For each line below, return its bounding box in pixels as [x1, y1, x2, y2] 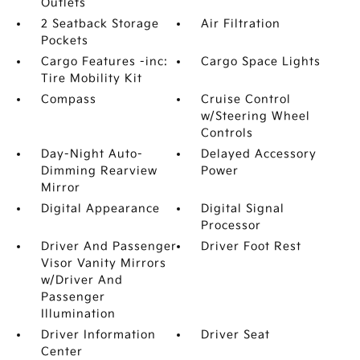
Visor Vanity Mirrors [40, 256, 166, 270]
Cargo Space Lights [201, 55, 321, 68]
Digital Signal [201, 202, 285, 215]
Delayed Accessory [201, 147, 317, 161]
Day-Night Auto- [40, 147, 143, 161]
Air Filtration [201, 17, 281, 31]
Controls [201, 126, 254, 140]
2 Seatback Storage [40, 17, 159, 31]
